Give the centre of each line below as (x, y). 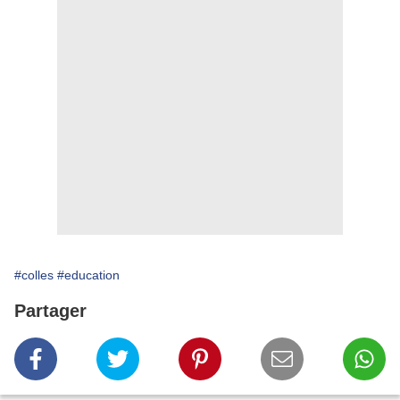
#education (88, 275)
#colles (34, 275)
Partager (50, 311)
